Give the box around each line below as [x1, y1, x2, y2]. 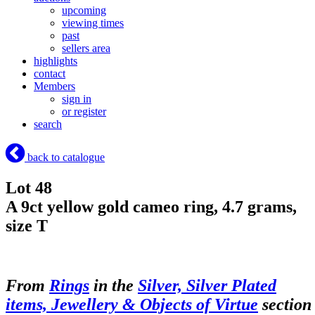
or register [62, 105, 106, 118]
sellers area [62, 42, 110, 55]
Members [34, 80, 75, 93]
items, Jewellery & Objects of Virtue [6, 295, 258, 314]
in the [89, 276, 138, 295]
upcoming [62, 4, 106, 17]
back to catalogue [25, 151, 105, 164]
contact [34, 67, 65, 80]
